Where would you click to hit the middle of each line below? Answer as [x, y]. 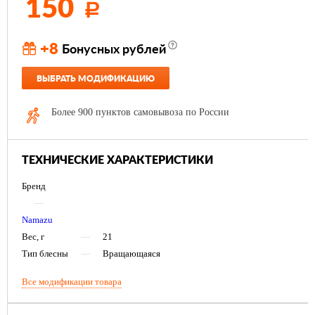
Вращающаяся [131, 254]
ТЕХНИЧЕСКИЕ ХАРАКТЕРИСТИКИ [117, 161]
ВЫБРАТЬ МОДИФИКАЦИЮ [96, 79]
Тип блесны [45, 254]
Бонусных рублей [114, 50]
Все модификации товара [72, 282]
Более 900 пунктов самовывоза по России [140, 112]
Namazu [37, 220]
